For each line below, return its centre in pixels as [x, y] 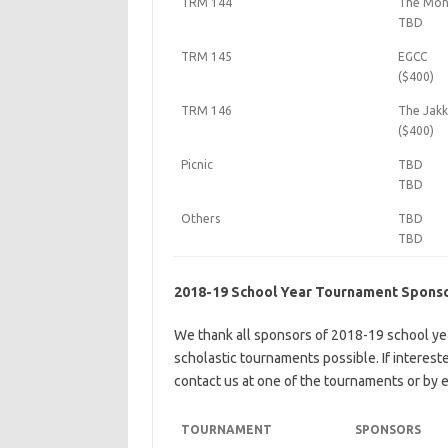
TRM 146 [206, 110]
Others [200, 218]
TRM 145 [206, 56]
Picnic [196, 164]
